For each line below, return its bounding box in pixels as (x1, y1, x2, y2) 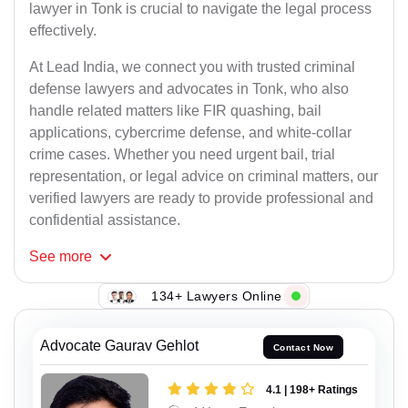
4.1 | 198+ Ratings (266, 382, 358, 396)
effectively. (29, 23, 97, 39)
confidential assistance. (29, 212, 180, 229)
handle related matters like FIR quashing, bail (29, 103, 321, 119)
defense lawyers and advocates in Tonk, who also (29, 81, 349, 97)
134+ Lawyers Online (151, 288, 282, 303)
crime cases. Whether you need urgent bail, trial (29, 147, 335, 163)
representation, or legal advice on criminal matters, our (29, 168, 378, 185)
